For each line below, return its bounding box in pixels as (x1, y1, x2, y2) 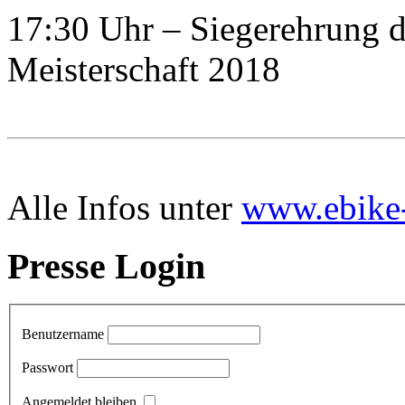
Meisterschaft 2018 (7, 49, 280, 89)
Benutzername (22, 325, 104, 342)
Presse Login (7, 245, 205, 287)
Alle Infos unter (7, 187, 241, 227)
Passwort (22, 359, 73, 375)
